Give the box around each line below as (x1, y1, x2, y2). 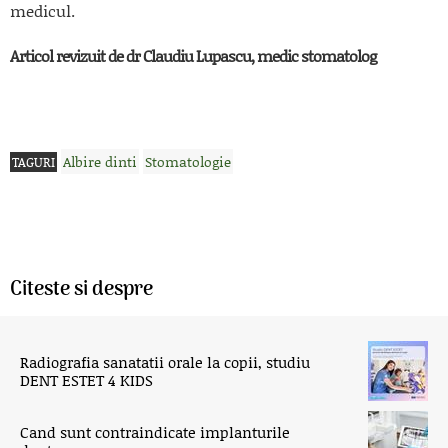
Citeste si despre (10, 273, 153, 306)
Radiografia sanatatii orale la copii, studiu (20, 350, 310, 373)
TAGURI (12, 152, 55, 171)
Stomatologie (145, 150, 231, 172)
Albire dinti (63, 150, 137, 172)
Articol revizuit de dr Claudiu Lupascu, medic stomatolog (10, 43, 376, 67)
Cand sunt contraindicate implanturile (20, 420, 290, 443)
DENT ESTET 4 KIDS (20, 368, 153, 391)
